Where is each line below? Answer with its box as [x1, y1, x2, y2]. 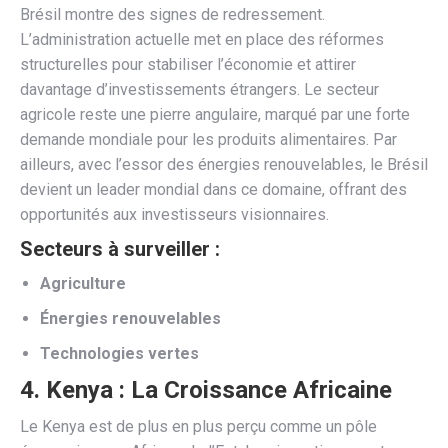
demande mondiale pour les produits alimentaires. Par [20, 129, 397, 149]
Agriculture [40, 273, 126, 293]
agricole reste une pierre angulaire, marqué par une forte [20, 104, 410, 124]
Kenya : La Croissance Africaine [46, 375, 392, 404]
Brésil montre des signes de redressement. [20, 4, 325, 24]
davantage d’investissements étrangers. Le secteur [20, 79, 379, 99]
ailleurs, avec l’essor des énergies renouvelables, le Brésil [20, 154, 428, 174]
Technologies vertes [40, 343, 199, 363]
